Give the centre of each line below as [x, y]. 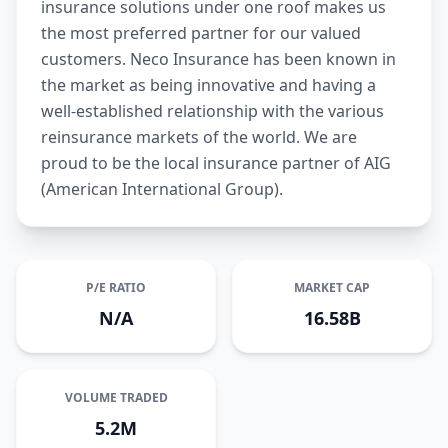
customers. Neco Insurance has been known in [218, 59]
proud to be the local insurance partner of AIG [216, 163]
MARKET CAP [332, 287]
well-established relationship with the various [212, 111]
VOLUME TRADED [116, 397]
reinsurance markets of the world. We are [199, 137]
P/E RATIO [116, 287]
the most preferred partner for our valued [201, 33]
